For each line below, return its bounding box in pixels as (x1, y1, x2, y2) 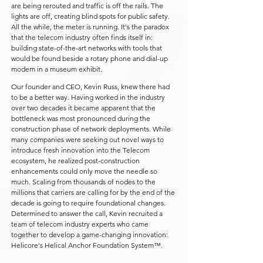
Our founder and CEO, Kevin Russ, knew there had (11, 82, 170, 91)
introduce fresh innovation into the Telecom (11, 146, 150, 154)
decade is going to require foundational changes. (11, 198, 166, 207)
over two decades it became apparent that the (11, 103, 156, 112)
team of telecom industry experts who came (11, 220, 149, 228)
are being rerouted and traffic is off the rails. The (11, 1, 163, 10)
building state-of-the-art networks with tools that (11, 43, 162, 52)
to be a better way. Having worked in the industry (11, 93, 165, 102)
